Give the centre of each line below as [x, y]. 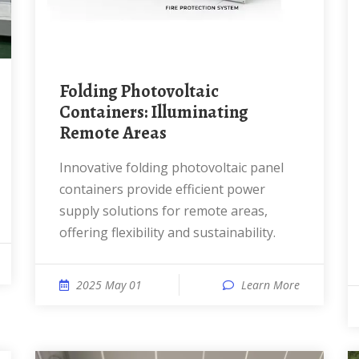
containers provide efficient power [162, 189]
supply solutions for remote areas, [163, 211]
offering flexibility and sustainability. [167, 232]
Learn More [270, 285]
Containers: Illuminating [153, 112]
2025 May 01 [109, 285]
